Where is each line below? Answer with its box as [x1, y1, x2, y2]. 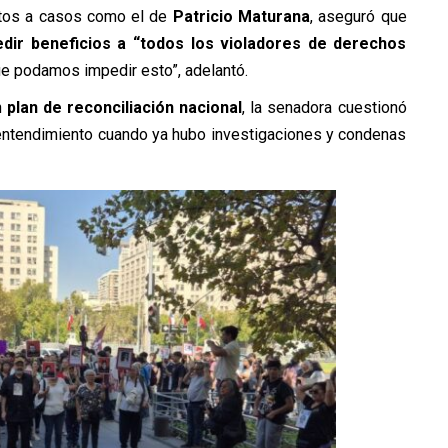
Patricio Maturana [172, 7, 310, 27]
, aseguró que [309, 7, 407, 27]
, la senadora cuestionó [242, 98, 407, 118]
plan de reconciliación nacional [7, 98, 243, 118]
